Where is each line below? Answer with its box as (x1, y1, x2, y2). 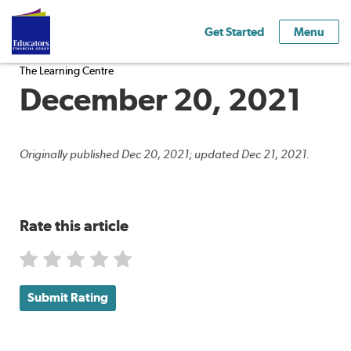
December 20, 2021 (20, 81, 302, 118)
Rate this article (20, 216, 128, 235)
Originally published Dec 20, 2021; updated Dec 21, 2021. (20, 147, 309, 161)
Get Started (204, 24, 264, 38)
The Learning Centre (20, 64, 114, 77)
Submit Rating (27, 290, 108, 305)
